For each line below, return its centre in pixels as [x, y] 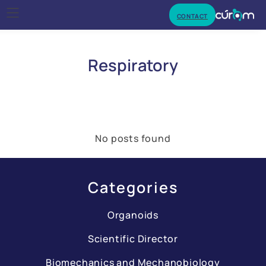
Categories [133, 187]
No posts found [133, 138]
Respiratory [133, 65]
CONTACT [192, 16]
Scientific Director [133, 238]
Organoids [133, 215]
